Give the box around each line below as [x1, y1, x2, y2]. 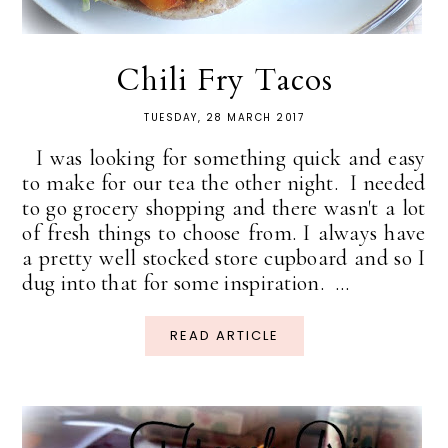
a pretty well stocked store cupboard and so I [22, 245, 426, 272]
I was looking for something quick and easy [22, 145, 426, 172]
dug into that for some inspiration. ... [22, 270, 350, 297]
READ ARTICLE [169, 326, 279, 346]
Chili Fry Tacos [115, 60, 333, 102]
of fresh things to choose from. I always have [22, 220, 426, 247]
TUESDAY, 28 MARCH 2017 [144, 110, 304, 126]
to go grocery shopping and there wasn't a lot [22, 195, 426, 222]
